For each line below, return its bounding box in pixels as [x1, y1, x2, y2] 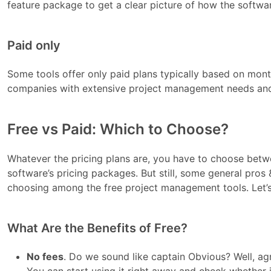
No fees [27, 250, 64, 263]
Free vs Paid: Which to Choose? [7, 120, 229, 139]
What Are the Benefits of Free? [7, 221, 188, 236]
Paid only [7, 38, 61, 53]
